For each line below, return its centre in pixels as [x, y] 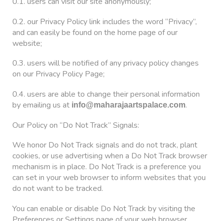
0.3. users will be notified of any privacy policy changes [106, 63]
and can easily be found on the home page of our [95, 32]
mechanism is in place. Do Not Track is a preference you [107, 167]
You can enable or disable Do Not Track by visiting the [104, 208]
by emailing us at [42, 105]
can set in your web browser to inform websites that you [109, 178]
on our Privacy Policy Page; [58, 74]
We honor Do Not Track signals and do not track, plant [105, 145]
